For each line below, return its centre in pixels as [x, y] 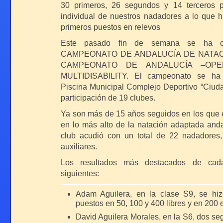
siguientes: [80, 173]
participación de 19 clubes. [108, 98]
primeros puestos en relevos [111, 27]
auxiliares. [79, 147]
